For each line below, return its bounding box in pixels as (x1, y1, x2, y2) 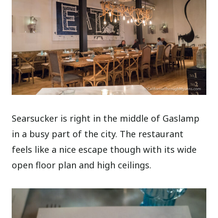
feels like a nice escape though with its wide (12, 143, 197, 155)
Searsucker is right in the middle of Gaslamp (12, 112, 200, 124)
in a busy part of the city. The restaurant (12, 127, 184, 140)
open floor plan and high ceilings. (12, 159, 152, 171)
